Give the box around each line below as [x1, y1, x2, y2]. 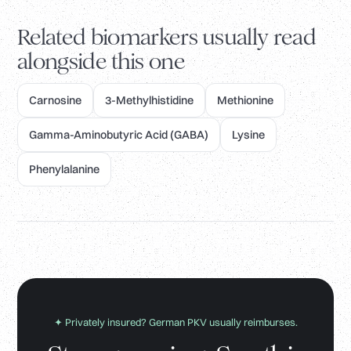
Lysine [232, 128, 265, 143]
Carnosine [29, 93, 81, 108]
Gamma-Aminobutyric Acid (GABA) [29, 128, 208, 143]
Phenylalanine [29, 162, 100, 177]
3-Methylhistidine [105, 93, 194, 108]
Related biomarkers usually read [17, 24, 317, 52]
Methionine [217, 93, 273, 108]
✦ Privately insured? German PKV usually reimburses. [53, 316, 298, 329]
